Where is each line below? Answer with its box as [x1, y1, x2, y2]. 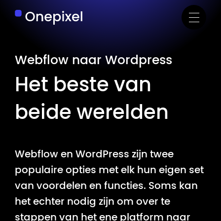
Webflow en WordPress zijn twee [15, 149, 174, 159]
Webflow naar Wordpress [15, 54, 172, 67]
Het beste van [15, 75, 151, 95]
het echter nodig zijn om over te [15, 197, 170, 207]
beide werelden [15, 103, 169, 123]
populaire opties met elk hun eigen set [15, 165, 204, 175]
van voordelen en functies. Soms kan [15, 181, 198, 191]
